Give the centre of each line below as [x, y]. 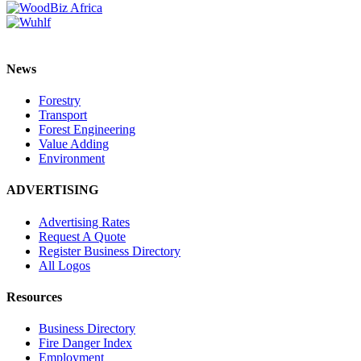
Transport [63, 114]
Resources [34, 297]
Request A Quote [82, 236]
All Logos [64, 265]
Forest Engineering [87, 129]
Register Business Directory [110, 251]
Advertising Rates [84, 222]
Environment [72, 158]
